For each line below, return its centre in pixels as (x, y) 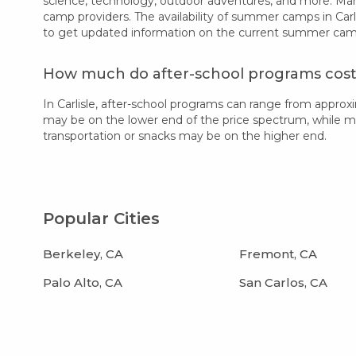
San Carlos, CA (284, 282)
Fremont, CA (279, 253)
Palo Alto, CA (83, 282)
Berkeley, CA (83, 253)
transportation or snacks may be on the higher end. (185, 135)
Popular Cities (102, 218)
